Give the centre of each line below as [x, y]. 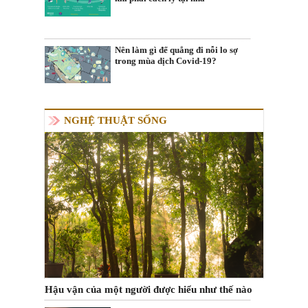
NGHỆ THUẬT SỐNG [115, 120]
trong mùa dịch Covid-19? [166, 61]
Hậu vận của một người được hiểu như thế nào [148, 289]
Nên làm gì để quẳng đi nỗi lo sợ [176, 50]
